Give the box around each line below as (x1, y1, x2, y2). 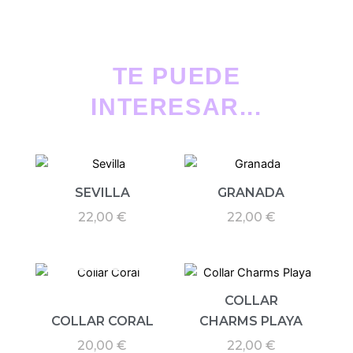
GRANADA (217, 184, 284, 200)
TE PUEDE (112, 63, 241, 89)
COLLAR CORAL (50, 314, 154, 329)
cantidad (35, 11, 81, 24)
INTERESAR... (91, 94, 262, 120)
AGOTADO (72, 245, 132, 260)
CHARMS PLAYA (199, 314, 303, 329)
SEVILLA (74, 184, 130, 200)
